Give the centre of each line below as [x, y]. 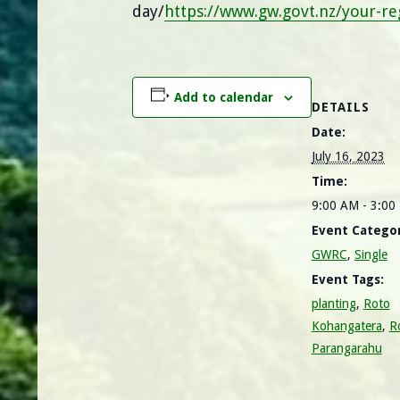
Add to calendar [223, 98]
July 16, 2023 [348, 157]
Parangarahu [346, 349]
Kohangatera [346, 326]
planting [333, 304]
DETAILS [340, 108]
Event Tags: [347, 280]
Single [371, 255]
